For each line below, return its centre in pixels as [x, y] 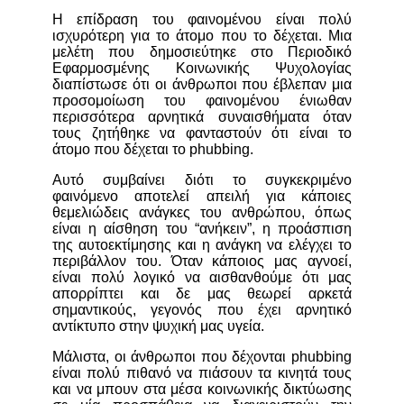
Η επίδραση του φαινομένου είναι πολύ [202, 20]
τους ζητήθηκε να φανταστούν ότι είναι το [202, 133]
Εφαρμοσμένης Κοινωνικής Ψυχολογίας [202, 69]
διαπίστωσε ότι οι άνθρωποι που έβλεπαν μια [202, 85]
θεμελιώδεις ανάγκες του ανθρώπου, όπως [202, 213]
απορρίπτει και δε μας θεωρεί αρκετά [202, 294]
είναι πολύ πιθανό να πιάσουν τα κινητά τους [202, 373]
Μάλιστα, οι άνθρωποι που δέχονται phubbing [202, 357]
